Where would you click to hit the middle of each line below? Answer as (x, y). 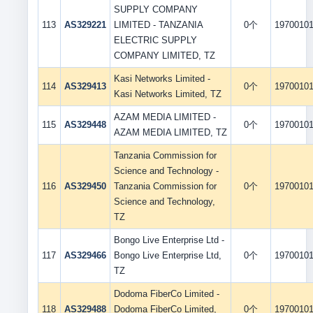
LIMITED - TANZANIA (158, 25)
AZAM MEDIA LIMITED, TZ (170, 132)
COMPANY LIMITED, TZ (164, 56)
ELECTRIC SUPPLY (155, 40)
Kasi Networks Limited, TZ (167, 94)
